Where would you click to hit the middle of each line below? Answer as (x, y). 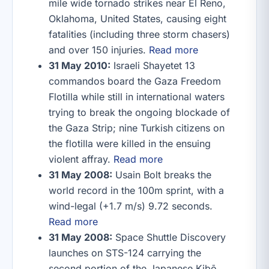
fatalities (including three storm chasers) (139, 34)
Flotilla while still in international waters (137, 97)
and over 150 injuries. (99, 50)
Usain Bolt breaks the (162, 175)
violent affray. (81, 159)
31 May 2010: (80, 65)
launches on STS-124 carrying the (125, 253)
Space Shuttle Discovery (169, 237)
